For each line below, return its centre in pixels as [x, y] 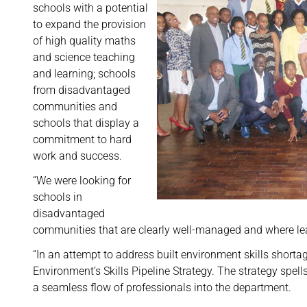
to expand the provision [89, 24]
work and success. [77, 156]
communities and [75, 107]
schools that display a [86, 123]
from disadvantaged [82, 90]
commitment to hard [82, 139]
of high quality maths [84, 41]
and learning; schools [84, 74]
